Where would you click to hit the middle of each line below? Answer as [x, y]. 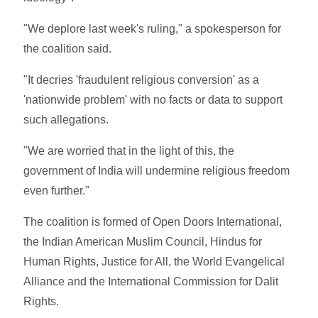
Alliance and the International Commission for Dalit [151, 281]
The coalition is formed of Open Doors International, [153, 221]
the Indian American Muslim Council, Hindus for [143, 241]
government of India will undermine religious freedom [157, 170]
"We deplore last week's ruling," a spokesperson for [153, 28]
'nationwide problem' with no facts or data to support [153, 99]
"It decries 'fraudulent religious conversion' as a [142, 79]
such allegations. [66, 119]
